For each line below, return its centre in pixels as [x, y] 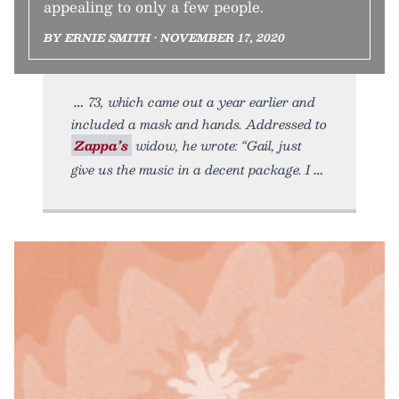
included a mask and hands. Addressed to [199, 124]
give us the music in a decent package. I [191, 170]
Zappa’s [102, 146]
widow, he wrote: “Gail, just [217, 146]
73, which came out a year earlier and [202, 102]
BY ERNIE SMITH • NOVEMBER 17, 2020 [164, 38]
